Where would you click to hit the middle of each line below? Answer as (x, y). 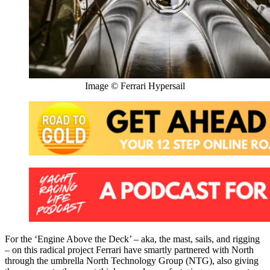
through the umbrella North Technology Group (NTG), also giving (132, 261)
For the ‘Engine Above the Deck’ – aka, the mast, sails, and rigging (132, 239)
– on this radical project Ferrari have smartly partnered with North (129, 250)
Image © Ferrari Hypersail (135, 86)
